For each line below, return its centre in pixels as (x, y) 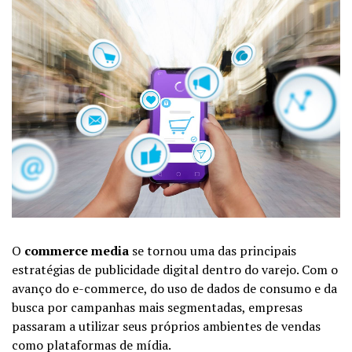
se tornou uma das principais (213, 250)
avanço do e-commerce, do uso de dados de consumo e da (174, 288)
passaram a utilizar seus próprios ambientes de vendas (166, 326)
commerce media (77, 250)
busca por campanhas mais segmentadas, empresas (157, 307)
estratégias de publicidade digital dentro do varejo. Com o (175, 269)
